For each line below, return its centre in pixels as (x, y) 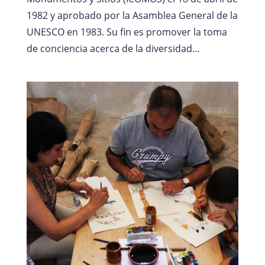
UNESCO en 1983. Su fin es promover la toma (127, 32)
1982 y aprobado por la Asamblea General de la (132, 15)
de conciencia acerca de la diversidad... (113, 48)
